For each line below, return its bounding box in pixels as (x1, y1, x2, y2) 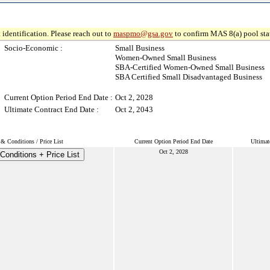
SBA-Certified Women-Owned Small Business (115, 63, 265, 72)
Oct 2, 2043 (115, 105, 153, 114)
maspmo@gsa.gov (113, 29, 173, 38)
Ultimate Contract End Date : (4, 105, 99, 114)
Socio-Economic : (4, 43, 63, 52)
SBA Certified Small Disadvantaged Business (115, 72, 262, 81)
